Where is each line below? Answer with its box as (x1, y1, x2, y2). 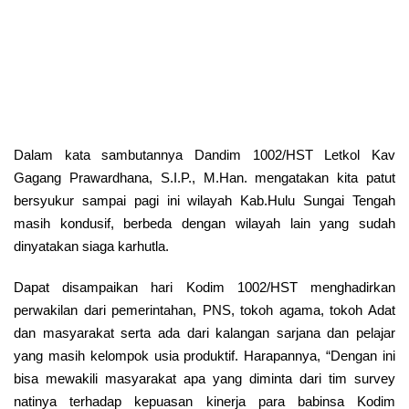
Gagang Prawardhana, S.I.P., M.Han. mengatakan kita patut (14, 169, 395, 185)
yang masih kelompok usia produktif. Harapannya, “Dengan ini (14, 347, 395, 363)
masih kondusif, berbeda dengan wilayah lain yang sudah (14, 215, 395, 231)
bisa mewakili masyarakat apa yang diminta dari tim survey (14, 370, 395, 386)
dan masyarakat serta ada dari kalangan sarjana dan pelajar (14, 324, 395, 341)
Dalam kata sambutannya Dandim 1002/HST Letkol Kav (14, 146, 395, 163)
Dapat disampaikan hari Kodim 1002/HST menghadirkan (14, 278, 395, 295)
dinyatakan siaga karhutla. (14, 237, 169, 254)
